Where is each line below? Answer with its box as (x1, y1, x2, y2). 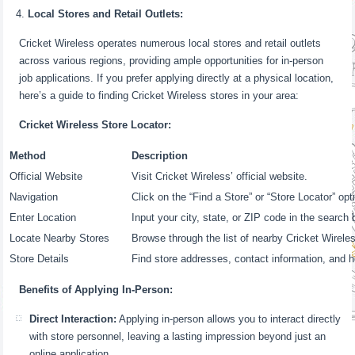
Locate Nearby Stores (10, 232, 110, 244)
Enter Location (10, 212, 77, 223)
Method (10, 150, 47, 162)
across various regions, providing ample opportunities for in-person (19, 55, 324, 67)
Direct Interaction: (29, 313, 117, 325)
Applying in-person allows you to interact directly (116, 313, 342, 325)
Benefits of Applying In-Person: (19, 284, 174, 296)
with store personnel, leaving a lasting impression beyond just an (29, 330, 326, 342)
